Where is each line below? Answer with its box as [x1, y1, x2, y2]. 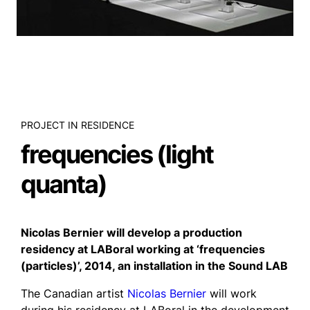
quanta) [20, 169, 107, 200]
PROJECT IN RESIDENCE [20, 119, 134, 131]
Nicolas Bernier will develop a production [20, 226, 242, 240]
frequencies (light [20, 139, 213, 170]
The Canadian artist [20, 286, 127, 301]
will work [206, 286, 257, 301]
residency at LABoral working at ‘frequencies [20, 242, 265, 257]
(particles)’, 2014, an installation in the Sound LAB [20, 259, 288, 273]
